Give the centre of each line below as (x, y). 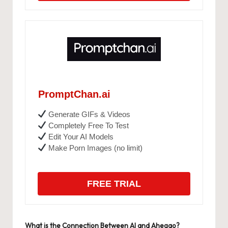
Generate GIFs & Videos (89, 114)
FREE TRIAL (114, 183)
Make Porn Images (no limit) (95, 148)
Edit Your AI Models (80, 136)
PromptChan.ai (74, 94)
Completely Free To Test (88, 125)
